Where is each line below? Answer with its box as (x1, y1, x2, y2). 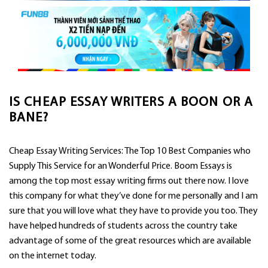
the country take (169, 221, 237, 231)
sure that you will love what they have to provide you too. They (9, 206, 258, 216)
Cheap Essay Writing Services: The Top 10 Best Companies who (9, 146, 251, 156)
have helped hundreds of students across (9, 221, 169, 231)
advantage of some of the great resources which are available (9, 236, 251, 246)
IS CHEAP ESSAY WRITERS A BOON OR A (9, 95, 254, 109)
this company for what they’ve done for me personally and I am (9, 191, 258, 201)
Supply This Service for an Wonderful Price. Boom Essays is (9, 161, 232, 171)
